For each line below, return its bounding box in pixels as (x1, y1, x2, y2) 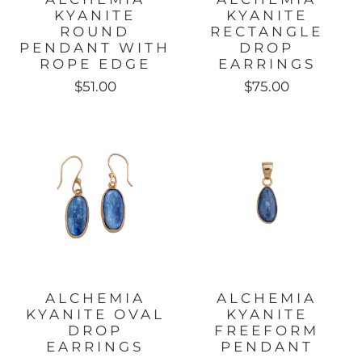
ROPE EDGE (39, 56, 151, 73)
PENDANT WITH (19, 40, 171, 57)
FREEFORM (214, 322, 320, 339)
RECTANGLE (210, 23, 324, 40)
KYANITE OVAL (25, 305, 165, 322)
